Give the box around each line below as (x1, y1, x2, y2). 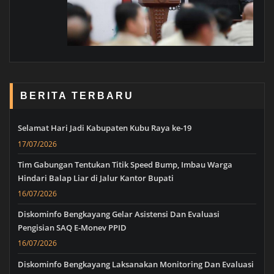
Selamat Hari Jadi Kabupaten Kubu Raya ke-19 (18, 122, 191, 134)
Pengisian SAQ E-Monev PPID (18, 222, 127, 234)
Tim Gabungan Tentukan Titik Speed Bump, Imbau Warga (18, 158, 232, 170)
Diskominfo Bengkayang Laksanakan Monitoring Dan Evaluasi (18, 258, 254, 270)
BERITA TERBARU (20, 89, 135, 101)
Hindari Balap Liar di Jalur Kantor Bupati (18, 172, 174, 183)
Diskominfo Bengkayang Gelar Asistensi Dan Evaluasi (18, 209, 220, 220)
